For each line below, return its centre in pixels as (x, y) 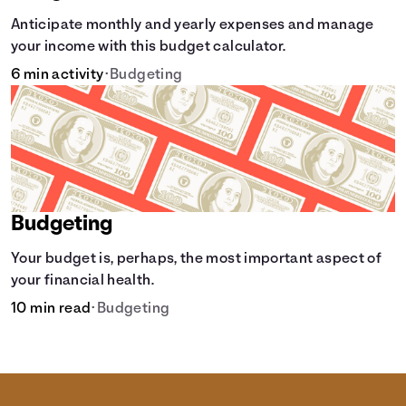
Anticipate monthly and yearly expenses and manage (193, 25)
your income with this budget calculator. (149, 47)
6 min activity (58, 75)
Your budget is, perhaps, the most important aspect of (197, 259)
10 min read (51, 309)
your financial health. (82, 281)
